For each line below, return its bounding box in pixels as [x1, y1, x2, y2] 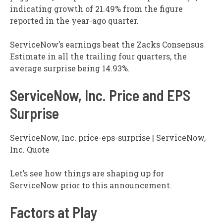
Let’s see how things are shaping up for [10, 168, 164, 179]
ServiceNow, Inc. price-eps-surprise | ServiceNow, [10, 132, 206, 143]
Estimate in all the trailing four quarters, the [10, 51, 187, 62]
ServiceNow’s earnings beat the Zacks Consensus [10, 39, 204, 50]
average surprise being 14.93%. [10, 63, 130, 74]
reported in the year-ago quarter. [10, 15, 139, 26]
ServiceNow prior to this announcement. [10, 180, 172, 191]
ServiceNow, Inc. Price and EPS [10, 86, 190, 105]
